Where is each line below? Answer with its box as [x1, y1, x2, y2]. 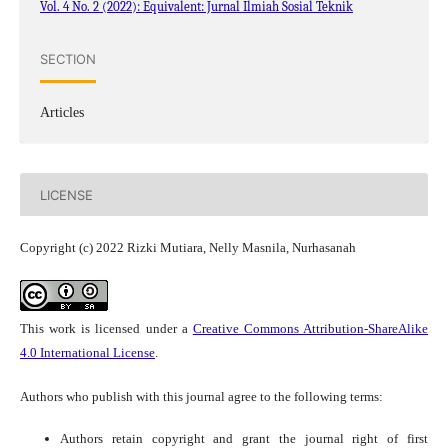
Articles [39, 105, 84, 121]
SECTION [39, 50, 96, 67]
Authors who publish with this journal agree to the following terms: [19, 389, 383, 405]
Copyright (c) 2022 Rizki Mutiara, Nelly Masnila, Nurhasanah [19, 240, 356, 256]
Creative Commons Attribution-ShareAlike [192, 321, 429, 337]
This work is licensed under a [19, 321, 193, 337]
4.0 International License [19, 345, 155, 361]
